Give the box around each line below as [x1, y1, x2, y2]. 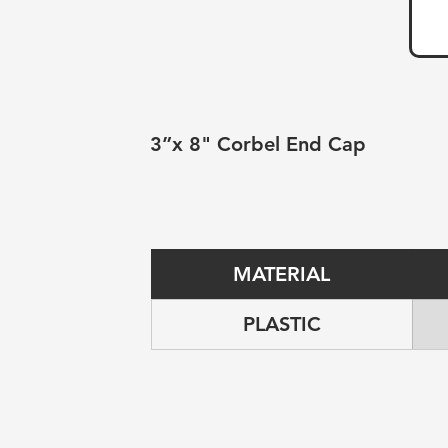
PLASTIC [242, 312, 321, 336]
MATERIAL [233, 262, 330, 286]
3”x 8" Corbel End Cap [150, 132, 366, 156]
